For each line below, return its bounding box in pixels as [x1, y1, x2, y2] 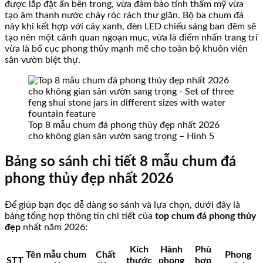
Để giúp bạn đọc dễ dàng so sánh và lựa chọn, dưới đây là [5, 200, 240, 210]
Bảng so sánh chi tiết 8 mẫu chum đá [5, 155, 236, 170]
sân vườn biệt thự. [5, 55, 80, 65]
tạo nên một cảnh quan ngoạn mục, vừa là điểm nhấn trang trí [5, 33, 258, 43]
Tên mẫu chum [26, 250, 86, 260]
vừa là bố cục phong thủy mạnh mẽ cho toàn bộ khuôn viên [5, 44, 248, 54]
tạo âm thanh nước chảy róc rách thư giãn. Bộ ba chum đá [5, 11, 244, 21]
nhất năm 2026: [21, 222, 87, 232]
